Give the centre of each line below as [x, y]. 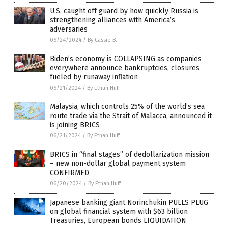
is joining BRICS [75, 125]
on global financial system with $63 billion [119, 212]
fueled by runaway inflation [94, 77]
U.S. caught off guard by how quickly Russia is [124, 11]
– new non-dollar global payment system [118, 164]
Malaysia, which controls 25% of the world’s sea [127, 107]
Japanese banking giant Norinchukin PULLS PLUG [129, 203]
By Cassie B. [102, 40]
